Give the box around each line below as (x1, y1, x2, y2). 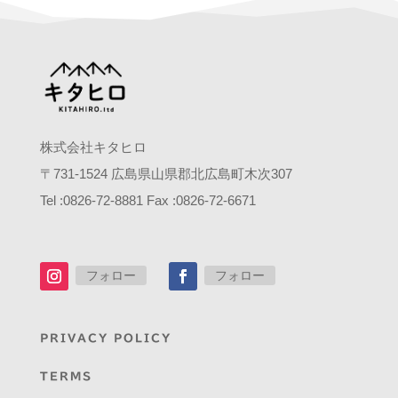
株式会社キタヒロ (39, 139, 147, 155)
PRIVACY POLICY (39, 332, 171, 344)
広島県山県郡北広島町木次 (110, 166, 271, 182)
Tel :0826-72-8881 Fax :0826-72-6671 (39, 193, 256, 209)
